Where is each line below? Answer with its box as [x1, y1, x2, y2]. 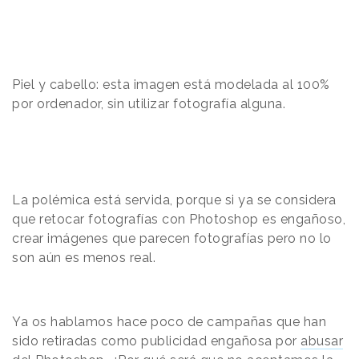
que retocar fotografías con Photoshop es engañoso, [12, 211, 345, 227]
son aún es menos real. [12, 249, 159, 265]
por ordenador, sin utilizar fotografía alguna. [12, 95, 285, 111]
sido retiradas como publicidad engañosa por [12, 333, 301, 349]
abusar [301, 333, 343, 349]
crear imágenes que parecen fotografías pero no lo [12, 230, 332, 246]
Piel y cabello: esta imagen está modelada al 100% [12, 76, 330, 92]
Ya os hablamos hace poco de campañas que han [12, 313, 326, 329]
